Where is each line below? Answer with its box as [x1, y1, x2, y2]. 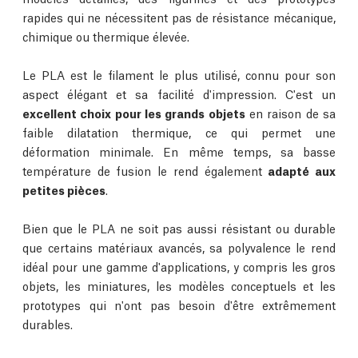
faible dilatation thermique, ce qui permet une [22, 124, 336, 141]
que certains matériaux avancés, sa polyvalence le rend [22, 239, 336, 256]
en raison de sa [245, 105, 336, 121]
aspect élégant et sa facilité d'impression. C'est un [22, 86, 336, 102]
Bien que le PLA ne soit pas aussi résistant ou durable [22, 220, 336, 237]
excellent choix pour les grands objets [22, 105, 245, 121]
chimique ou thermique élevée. [22, 28, 189, 45]
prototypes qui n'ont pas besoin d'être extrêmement [22, 296, 336, 313]
